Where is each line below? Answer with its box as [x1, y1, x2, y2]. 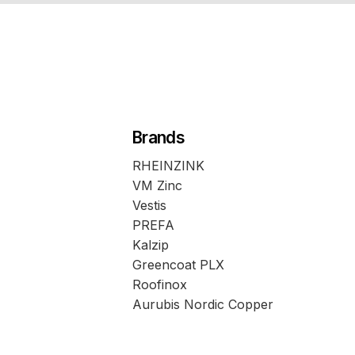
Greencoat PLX [132, 256, 224, 273]
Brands [131, 127, 185, 147]
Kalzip [132, 236, 169, 253]
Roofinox [132, 276, 187, 292]
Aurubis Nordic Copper [132, 296, 273, 312]
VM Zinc [132, 177, 182, 193]
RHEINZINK [132, 157, 204, 174]
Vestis [132, 197, 166, 213]
